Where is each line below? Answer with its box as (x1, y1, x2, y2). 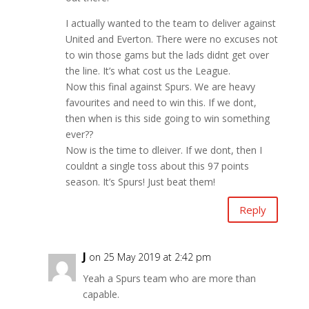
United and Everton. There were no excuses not (65, 32, 278, 46)
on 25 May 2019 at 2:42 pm (88, 250, 211, 264)
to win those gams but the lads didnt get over (65, 48, 269, 62)
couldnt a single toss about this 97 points (65, 159, 249, 173)
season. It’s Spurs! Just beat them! (65, 175, 215, 189)
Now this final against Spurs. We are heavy (65, 80, 255, 94)
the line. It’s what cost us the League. (65, 64, 230, 78)
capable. (82, 288, 119, 301)
